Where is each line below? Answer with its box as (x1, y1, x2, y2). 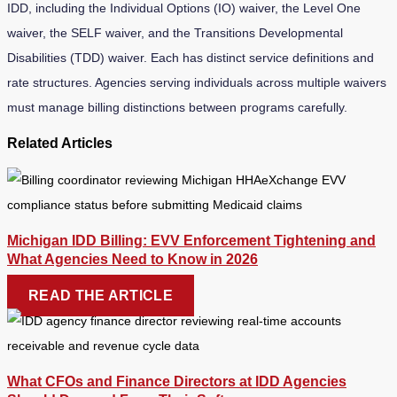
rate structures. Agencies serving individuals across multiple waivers (7, 75, 386, 90)
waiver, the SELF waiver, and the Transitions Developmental (7, 26, 343, 41)
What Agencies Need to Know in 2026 (7, 251, 258, 268)
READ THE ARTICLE (28, 287, 173, 303)
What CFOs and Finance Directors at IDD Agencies (7, 372, 346, 389)
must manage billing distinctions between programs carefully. (7, 100, 347, 115)
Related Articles (7, 135, 113, 152)
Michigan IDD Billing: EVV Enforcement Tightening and (7, 232, 376, 249)
